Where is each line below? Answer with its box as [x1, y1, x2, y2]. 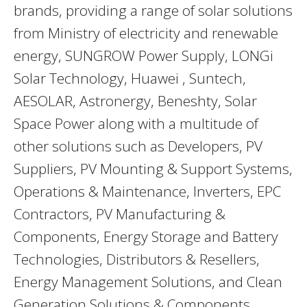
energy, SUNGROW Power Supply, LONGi [14, 46, 273, 66]
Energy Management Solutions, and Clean [14, 272, 282, 292]
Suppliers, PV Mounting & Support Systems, [14, 159, 293, 179]
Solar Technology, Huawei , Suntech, [14, 69, 246, 88]
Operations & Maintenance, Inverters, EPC [14, 182, 281, 201]
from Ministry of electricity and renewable [14, 23, 278, 43]
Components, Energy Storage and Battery [14, 227, 278, 247]
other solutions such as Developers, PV [14, 136, 262, 156]
